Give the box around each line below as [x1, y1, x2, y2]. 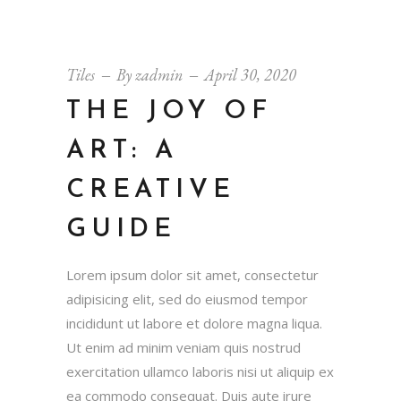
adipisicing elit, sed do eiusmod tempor [66, 289, 308, 308]
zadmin [135, 64, 183, 85]
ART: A [66, 137, 178, 164]
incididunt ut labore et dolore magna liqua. [66, 313, 322, 332]
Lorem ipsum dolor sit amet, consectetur [66, 265, 319, 284]
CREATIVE [66, 176, 235, 203]
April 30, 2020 [204, 64, 296, 85]
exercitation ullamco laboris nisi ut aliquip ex [66, 362, 334, 380]
